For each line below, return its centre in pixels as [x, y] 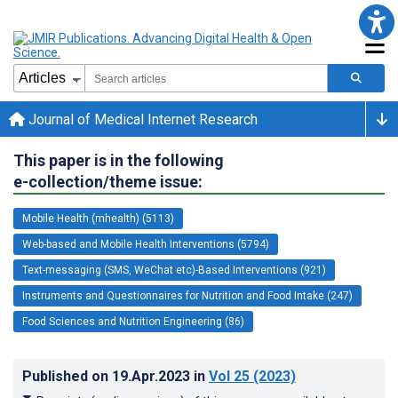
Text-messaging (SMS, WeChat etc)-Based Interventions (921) [174, 270]
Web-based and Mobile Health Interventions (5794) [146, 244]
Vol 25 [229, 376]
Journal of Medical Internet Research [141, 119]
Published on [67, 376]
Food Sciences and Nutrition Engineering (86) [133, 321]
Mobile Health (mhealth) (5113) [98, 218]
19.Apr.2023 [153, 376]
